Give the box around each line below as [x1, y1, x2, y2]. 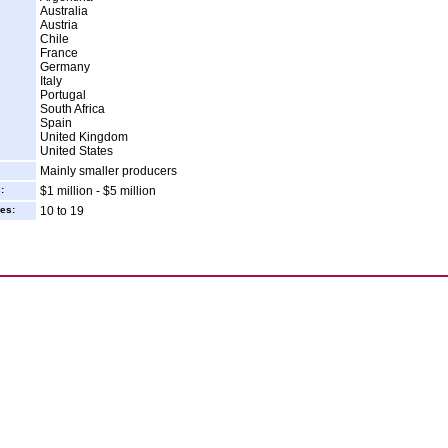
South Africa [40, 102, 105, 116]
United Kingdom [40, 130, 128, 144]
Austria [40, 18, 78, 32]
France [40, 46, 78, 60]
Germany [40, 60, 90, 74]
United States [40, 144, 113, 158]
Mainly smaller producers [40, 164, 177, 178]
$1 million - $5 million [40, 184, 156, 198]
